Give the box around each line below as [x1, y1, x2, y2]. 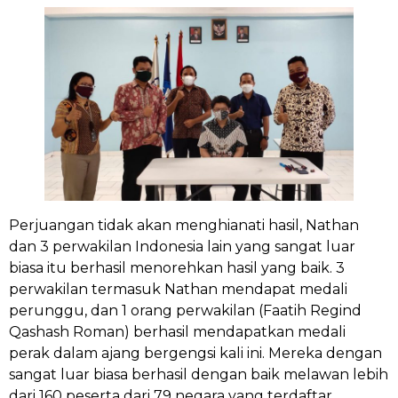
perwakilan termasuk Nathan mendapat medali [9, 280, 347, 298]
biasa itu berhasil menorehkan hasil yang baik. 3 [9, 259, 345, 276]
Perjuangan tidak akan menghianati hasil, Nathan [9, 216, 359, 234]
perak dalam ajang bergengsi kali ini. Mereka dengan [9, 344, 382, 362]
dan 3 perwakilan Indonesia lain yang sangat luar [9, 237, 355, 255]
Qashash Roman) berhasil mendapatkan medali [9, 322, 346, 340]
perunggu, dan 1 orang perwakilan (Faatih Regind [9, 301, 362, 319]
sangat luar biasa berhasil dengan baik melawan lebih [9, 365, 388, 383]
